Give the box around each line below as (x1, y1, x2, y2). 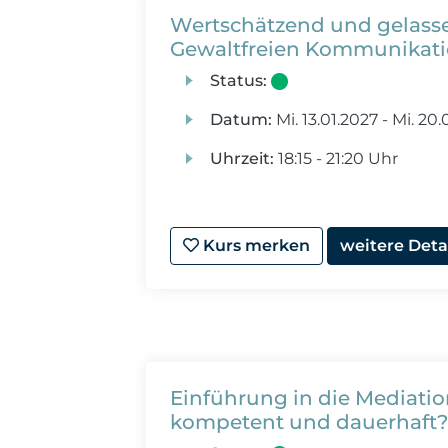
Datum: (209, 110, 272, 129)
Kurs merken (199, 236, 311, 255)
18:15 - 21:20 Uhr (273, 149, 398, 168)
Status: (209, 71, 267, 90)
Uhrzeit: (209, 149, 274, 168)
